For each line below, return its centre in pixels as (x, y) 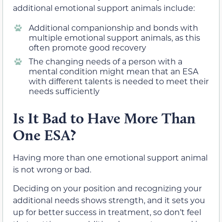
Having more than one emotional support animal (110, 157)
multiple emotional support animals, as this (114, 37)
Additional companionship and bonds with (113, 27)
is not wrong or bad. (52, 169)
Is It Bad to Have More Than (104, 118)
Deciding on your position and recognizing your (107, 188)
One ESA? (44, 135)
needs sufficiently (64, 91)
